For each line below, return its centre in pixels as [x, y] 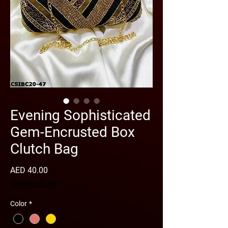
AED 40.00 [29, 170]
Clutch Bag [44, 149]
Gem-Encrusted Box [73, 132]
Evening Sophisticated [80, 115]
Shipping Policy [34, 184]
